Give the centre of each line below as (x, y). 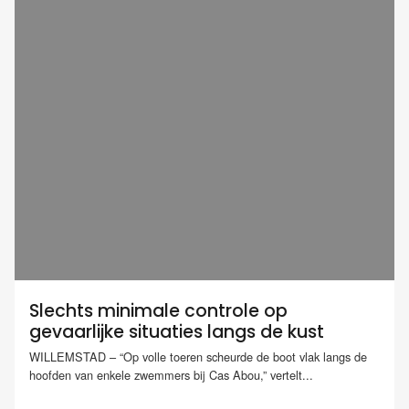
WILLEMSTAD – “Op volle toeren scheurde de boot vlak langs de (198, 357)
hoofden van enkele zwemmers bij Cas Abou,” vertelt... (171, 375)
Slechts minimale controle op (158, 311)
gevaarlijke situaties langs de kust (177, 332)
